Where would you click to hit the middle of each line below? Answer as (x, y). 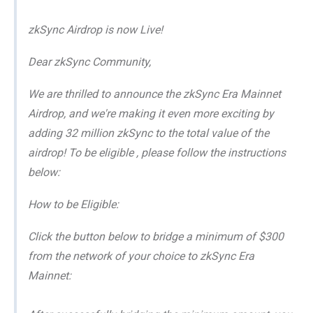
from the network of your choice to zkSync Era (141, 256)
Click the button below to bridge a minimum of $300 (156, 237)
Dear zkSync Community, (89, 62)
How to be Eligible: (73, 205)
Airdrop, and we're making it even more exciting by (151, 114)
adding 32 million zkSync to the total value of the (148, 133)
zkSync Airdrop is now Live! (95, 30)
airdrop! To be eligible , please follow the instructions (157, 153)
